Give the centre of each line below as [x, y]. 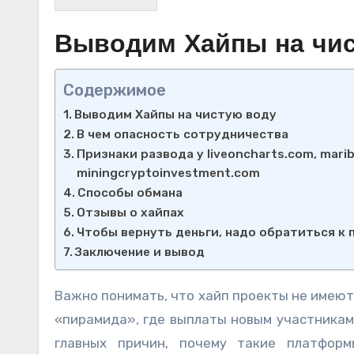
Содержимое [115, 90]
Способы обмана [130, 192]
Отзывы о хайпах [131, 212]
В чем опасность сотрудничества [183, 134]
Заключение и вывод [140, 252]
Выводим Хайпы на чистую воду [176, 114]
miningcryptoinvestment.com [169, 173]
